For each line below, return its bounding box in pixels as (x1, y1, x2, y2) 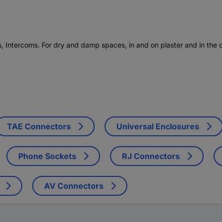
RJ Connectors (122, 151, 180, 161)
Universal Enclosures (116, 121, 199, 131)
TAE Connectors (7, 121, 71, 131)
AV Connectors (44, 180, 104, 191)
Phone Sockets (18, 151, 76, 161)
